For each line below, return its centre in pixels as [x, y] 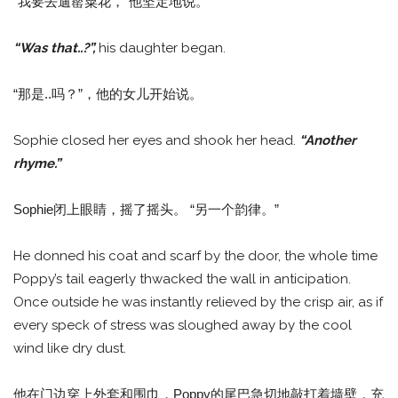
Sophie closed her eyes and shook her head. [156, 141]
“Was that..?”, [56, 48]
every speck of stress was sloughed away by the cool [183, 326]
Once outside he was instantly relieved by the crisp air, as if [198, 302]
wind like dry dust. [70, 349]
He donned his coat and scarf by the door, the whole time [195, 256]
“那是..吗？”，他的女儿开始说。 [108, 94]
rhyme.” [37, 164]
